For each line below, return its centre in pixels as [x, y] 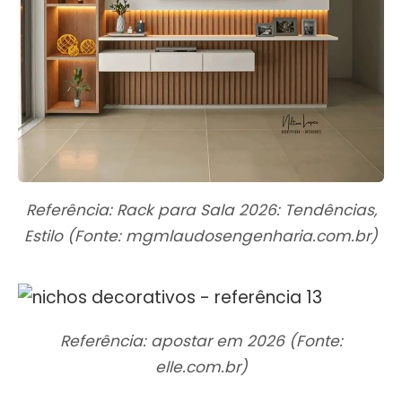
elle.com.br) [201, 367]
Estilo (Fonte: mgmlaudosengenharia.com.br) [201, 236]
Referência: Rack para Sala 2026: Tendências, [201, 210]
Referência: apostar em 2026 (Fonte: [201, 341]
